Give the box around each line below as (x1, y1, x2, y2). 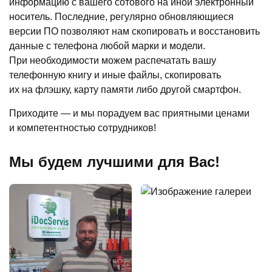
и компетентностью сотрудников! (9, 122, 156, 133)
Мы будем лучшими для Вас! (9, 153, 220, 170)
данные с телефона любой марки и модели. (9, 40, 205, 51)
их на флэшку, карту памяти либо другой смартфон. (9, 84, 241, 95)
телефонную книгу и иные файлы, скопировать (9, 69, 221, 80)
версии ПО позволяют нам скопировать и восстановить (9, 25, 260, 36)
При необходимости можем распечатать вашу (9, 55, 216, 66)
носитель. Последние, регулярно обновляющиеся (9, 11, 234, 22)
